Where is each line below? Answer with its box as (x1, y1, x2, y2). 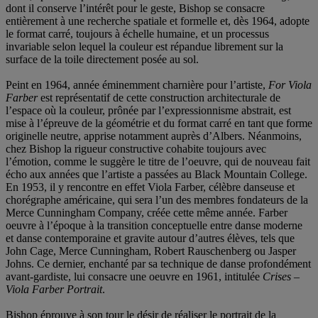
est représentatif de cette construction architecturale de (40, 91, 280, 104)
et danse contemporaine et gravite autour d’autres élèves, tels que (6, 231, 295, 244)
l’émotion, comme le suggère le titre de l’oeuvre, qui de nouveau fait (6, 155, 310, 168)
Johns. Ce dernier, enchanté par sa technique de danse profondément (6, 257, 311, 270)
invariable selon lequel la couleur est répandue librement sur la (6, 40, 283, 53)
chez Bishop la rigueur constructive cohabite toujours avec (6, 142, 266, 155)
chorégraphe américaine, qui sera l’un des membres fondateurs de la (6, 193, 308, 206)
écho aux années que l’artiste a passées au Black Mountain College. (6, 168, 307, 180)
